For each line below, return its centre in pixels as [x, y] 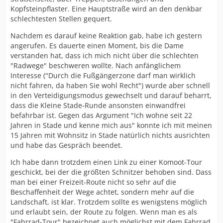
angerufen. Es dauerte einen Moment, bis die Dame [97, 46]
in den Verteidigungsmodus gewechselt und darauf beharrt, [111, 95]
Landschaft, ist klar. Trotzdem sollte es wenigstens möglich [109, 202]
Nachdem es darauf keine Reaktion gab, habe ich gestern [106, 36]
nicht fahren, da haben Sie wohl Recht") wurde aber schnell [110, 85]
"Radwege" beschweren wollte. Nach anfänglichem [96, 65]
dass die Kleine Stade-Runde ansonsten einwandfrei [98, 105]
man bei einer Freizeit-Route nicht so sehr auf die [93, 182]
